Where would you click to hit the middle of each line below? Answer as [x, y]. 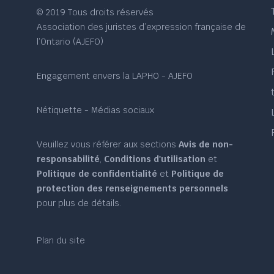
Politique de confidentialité [97, 174]
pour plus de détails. [79, 203]
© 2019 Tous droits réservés [95, 12]
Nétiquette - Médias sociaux [96, 110]
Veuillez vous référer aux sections [108, 144]
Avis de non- [206, 144]
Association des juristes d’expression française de [142, 27]
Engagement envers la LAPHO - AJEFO [115, 76]
